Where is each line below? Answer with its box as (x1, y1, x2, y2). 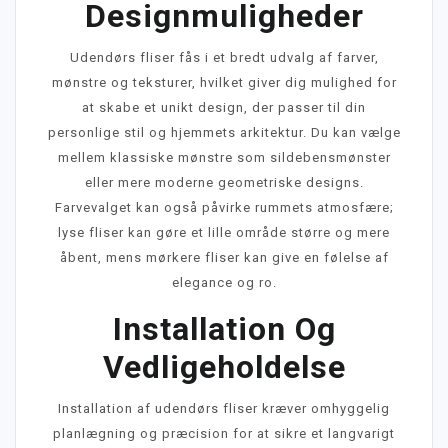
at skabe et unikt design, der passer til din (82, 99, 366, 115)
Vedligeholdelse (102, 347, 346, 386)
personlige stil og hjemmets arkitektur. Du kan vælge (47, 124, 401, 140)
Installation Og (112, 309, 336, 348)
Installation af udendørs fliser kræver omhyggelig (58, 400, 390, 416)
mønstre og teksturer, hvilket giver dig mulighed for (51, 74, 397, 90)
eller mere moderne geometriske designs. (84, 174, 364, 190)
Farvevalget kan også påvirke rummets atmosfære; (54, 199, 394, 215)
